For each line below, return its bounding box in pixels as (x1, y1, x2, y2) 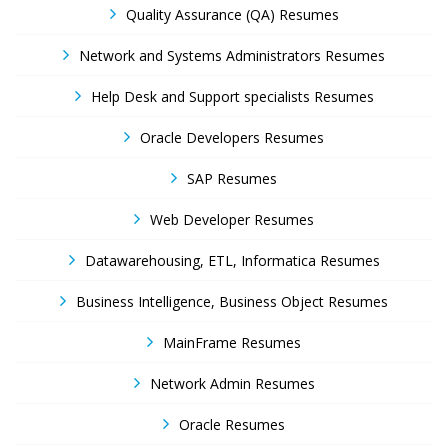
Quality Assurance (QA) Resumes (125, 5, 339, 24)
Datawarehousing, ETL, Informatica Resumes (84, 251, 380, 270)
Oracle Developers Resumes (140, 128, 324, 147)
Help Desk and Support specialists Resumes (90, 87, 374, 106)
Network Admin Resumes (149, 374, 315, 393)
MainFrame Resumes (163, 333, 301, 352)
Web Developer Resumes (150, 210, 314, 229)
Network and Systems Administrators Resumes (79, 46, 385, 65)
